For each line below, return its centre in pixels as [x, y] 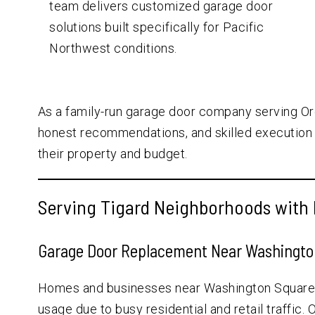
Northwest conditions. [113, 48]
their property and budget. [112, 153]
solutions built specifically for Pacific [157, 27]
